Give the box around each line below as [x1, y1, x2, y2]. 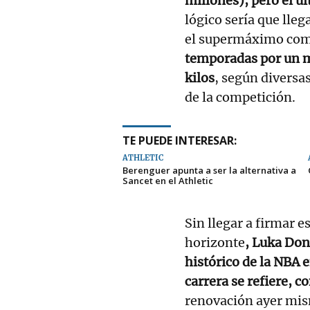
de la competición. [185, 89, 295, 105]
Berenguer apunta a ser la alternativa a [122, 163, 296, 176]
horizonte [185, 234, 245, 250]
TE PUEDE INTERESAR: [122, 132, 237, 148]
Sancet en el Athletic [122, 174, 213, 187]
